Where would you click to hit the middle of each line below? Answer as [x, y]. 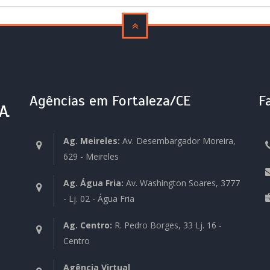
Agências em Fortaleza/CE [110, 101]
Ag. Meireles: [91, 141]
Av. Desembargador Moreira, [177, 141]
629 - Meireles [91, 156]
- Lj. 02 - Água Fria [99, 199]
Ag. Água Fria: [93, 183]
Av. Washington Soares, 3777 [181, 183]
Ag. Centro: [87, 225]
